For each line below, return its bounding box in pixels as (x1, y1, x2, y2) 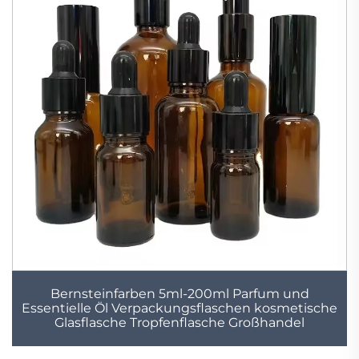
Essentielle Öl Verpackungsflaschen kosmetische (22, 301, 337, 317)
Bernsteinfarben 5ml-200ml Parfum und (50, 286, 309, 302)
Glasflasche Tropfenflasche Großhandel (54, 315, 305, 331)
